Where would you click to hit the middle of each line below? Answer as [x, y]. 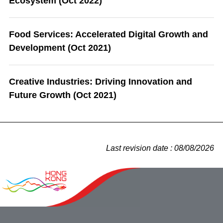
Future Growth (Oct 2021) [63, 95]
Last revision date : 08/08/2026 [160, 148]
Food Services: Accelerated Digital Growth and [109, 34]
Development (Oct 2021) [60, 48]
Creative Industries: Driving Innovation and [101, 81]
